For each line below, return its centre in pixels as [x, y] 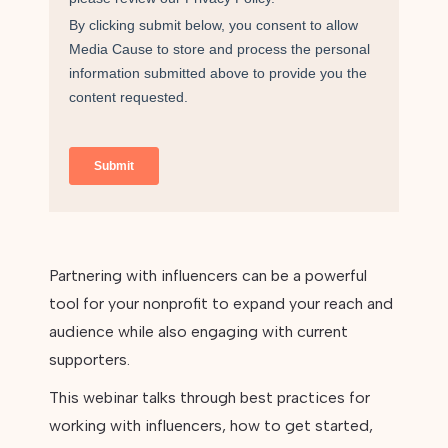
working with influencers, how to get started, [210, 425]
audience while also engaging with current [198, 331]
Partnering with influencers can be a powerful [207, 275]
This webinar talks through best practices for [209, 397]
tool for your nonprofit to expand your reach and [220, 303]
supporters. [89, 359]
